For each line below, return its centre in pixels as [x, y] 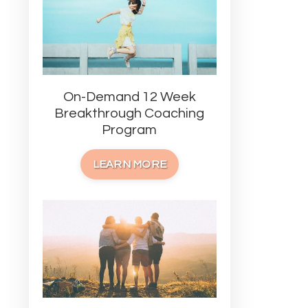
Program [130, 130]
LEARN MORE [129, 164]
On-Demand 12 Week [129, 97]
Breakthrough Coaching [130, 113]
